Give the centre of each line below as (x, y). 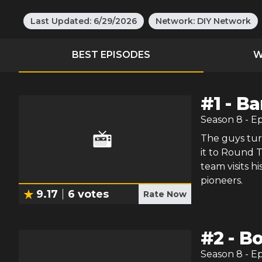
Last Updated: (61, 21)
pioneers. (221, 180)
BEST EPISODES (111, 55)
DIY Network (224, 21)
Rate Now (165, 194)
